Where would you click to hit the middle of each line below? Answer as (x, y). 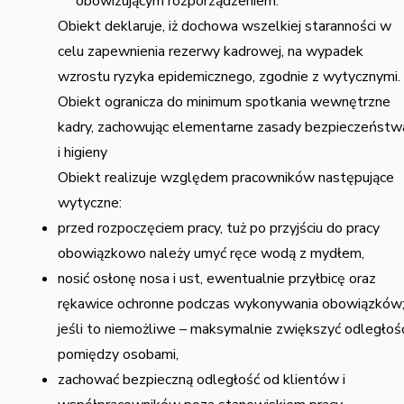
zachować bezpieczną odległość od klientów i (202, 380)
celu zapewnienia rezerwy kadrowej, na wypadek (211, 51)
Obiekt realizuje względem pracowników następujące (226, 178)
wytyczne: (90, 203)
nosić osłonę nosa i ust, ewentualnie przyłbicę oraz (217, 279)
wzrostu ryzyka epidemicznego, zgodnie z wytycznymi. (229, 77)
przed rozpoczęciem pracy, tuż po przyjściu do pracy (219, 228)
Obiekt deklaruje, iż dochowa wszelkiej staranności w (225, 26)
